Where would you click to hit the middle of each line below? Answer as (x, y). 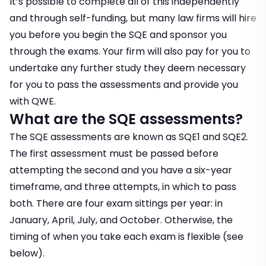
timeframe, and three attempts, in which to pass (123, 187)
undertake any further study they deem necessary (128, 68)
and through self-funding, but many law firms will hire (133, 18)
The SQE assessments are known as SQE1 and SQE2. (129, 137)
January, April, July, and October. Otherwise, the (121, 220)
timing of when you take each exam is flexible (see (126, 237)
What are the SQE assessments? (126, 119)
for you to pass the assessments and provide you (124, 85)
